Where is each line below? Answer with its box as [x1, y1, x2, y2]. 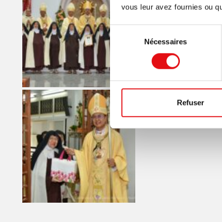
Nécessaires [144, 37, 187, 46]
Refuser [177, 98, 204, 107]
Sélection [110, 25, 140, 34]
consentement [110, 49, 157, 58]
